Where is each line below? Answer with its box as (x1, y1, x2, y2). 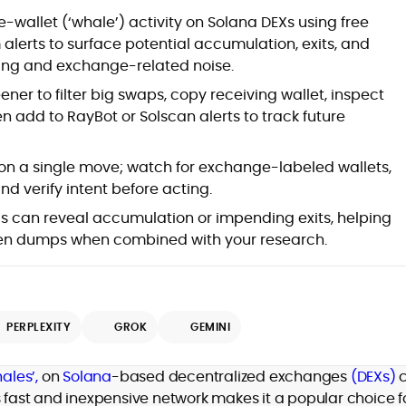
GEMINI (190, 319, 230, 334)
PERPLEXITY (6, 319, 71, 334)
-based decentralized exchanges (111, 366, 351, 387)
